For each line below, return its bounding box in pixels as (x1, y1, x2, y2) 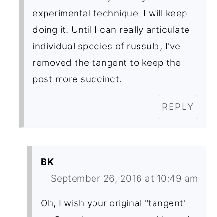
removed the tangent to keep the (32, 57, 181, 68)
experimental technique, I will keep (32, 7, 187, 19)
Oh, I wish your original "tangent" (41, 197, 187, 209)
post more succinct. (32, 73, 122, 85)
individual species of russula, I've (32, 40, 181, 52)
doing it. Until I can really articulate (32, 24, 190, 35)
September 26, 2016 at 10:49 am (50, 172, 198, 184)
